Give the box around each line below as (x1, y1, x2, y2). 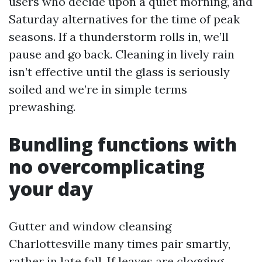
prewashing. (9, 99, 75, 114)
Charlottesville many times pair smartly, (9, 236, 230, 251)
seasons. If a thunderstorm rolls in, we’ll (9, 29, 229, 44)
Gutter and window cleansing (9, 219, 171, 233)
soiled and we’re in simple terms (9, 82, 187, 96)
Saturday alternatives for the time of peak (9, 12, 240, 26)
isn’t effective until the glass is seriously (9, 64, 230, 79)
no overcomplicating (9, 154, 205, 179)
